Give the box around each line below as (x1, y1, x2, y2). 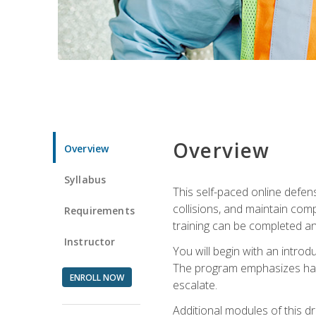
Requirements (64, 203, 135, 217)
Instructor (64, 234, 116, 248)
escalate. (172, 276, 217, 293)
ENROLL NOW (69, 271, 124, 284)
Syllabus (64, 172, 107, 186)
